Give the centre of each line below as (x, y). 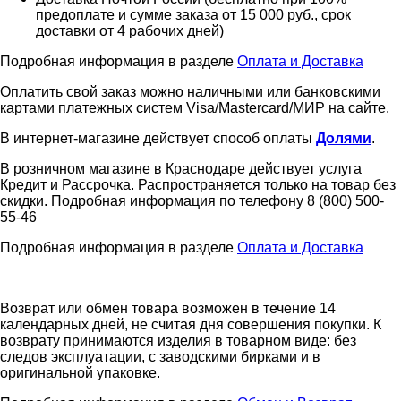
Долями (344, 138)
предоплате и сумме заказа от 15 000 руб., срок (193, 14)
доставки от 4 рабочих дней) (130, 30)
